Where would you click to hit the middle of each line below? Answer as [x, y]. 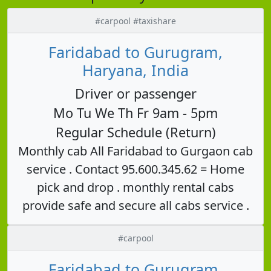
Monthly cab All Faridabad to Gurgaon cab [135, 151]
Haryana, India [135, 70]
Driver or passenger [135, 93]
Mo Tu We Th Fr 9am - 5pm [135, 113]
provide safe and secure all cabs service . [135, 205]
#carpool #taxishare [135, 21]
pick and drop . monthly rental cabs [135, 187]
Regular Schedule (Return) [135, 132]
